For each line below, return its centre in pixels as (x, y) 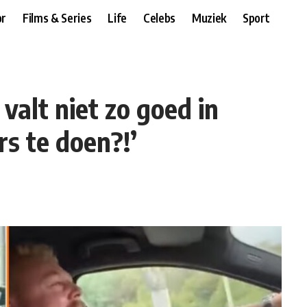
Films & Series (57, 17)
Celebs (159, 17)
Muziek (209, 17)
